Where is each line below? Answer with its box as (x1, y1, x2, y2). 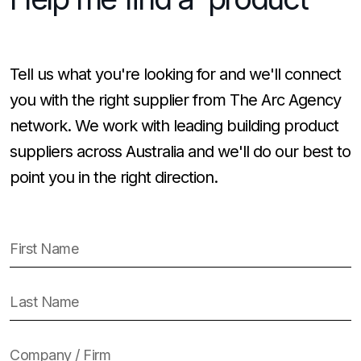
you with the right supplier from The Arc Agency (10, 89, 341, 110)
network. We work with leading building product (10, 115, 338, 135)
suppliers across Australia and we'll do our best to (10, 141, 351, 161)
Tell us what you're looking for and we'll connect (10, 64, 341, 84)
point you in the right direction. (10, 167, 218, 187)
